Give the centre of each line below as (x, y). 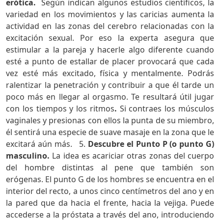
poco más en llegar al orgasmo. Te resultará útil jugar (110, 96)
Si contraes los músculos (165, 108)
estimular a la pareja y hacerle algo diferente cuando (110, 49)
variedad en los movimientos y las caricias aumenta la (110, 14)
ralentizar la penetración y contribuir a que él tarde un (110, 85)
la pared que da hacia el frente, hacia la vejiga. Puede (110, 203)
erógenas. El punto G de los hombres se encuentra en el (110, 179)
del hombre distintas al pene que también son (110, 167)
